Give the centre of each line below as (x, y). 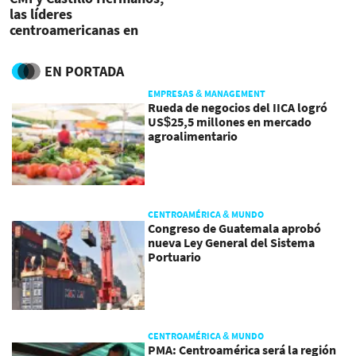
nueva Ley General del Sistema (232, 243)
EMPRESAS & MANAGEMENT (207, 94)
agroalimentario (193, 136)
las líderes (41, 14)
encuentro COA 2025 (73, 45)
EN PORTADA (84, 72)
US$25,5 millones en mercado (230, 122)
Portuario (175, 257)
